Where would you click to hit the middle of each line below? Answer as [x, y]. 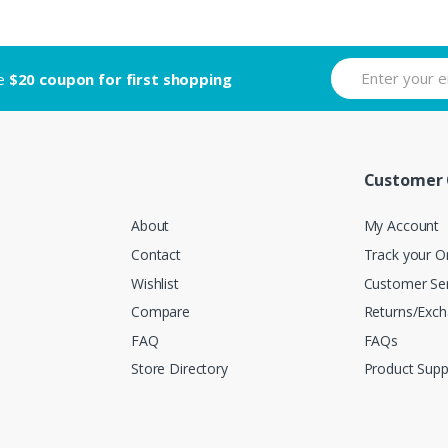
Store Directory [179, 369]
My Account [401, 226]
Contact [156, 254]
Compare [161, 312]
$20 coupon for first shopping [120, 78]
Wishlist [155, 283]
